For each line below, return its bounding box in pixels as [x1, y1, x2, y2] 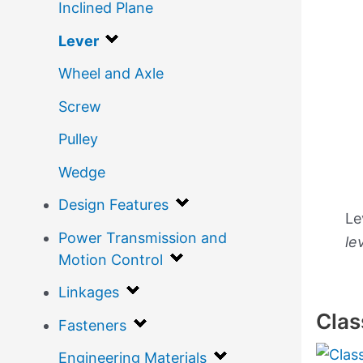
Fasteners [58, 316, 126, 334]
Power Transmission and [58, 228, 227, 246]
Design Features [58, 196, 169, 214]
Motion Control [58, 250, 163, 268]
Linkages [58, 284, 119, 301]
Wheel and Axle [58, 65, 164, 83]
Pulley [58, 130, 98, 148]
